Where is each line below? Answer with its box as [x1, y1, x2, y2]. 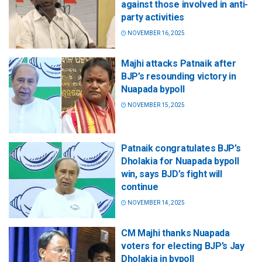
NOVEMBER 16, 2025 [126, 29, 185, 36]
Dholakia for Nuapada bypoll [121, 155, 239, 167]
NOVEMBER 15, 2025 [126, 101, 185, 108]
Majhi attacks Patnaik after [121, 57, 236, 69]
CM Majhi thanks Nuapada [121, 227, 230, 239]
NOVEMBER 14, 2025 [126, 199, 185, 206]
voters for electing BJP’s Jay [121, 240, 244, 251]
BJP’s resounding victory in [121, 70, 236, 82]
